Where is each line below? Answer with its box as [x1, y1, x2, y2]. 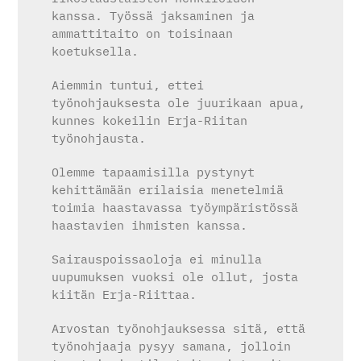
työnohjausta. [52, 130, 147, 146]
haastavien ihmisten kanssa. [52, 217, 248, 233]
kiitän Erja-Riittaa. [52, 286, 197, 302]
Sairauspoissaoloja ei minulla [52, 251, 263, 267]
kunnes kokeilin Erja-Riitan [52, 112, 248, 128]
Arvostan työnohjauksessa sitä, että [52, 320, 306, 336]
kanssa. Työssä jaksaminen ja [52, 7, 255, 23]
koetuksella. [52, 43, 139, 59]
